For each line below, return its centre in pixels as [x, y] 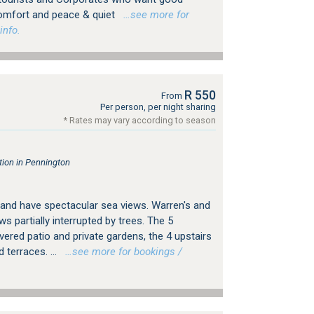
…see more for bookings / [121, 251]
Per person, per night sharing [158, 107]
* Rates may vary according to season [139, 120]
